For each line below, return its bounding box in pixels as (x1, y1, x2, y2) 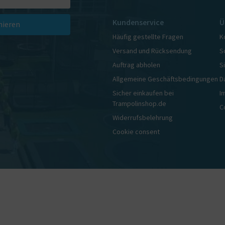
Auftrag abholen (113, 60, 160, 69)
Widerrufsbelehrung (113, 113, 173, 122)
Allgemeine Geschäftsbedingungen (113, 74, 218, 83)
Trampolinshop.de (113, 99, 166, 108)
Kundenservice (113, 17, 164, 27)
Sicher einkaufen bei (113, 88, 174, 97)
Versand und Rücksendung (113, 46, 192, 55)
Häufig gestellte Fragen (113, 32, 183, 41)
